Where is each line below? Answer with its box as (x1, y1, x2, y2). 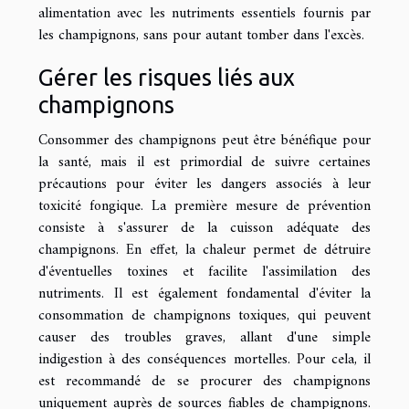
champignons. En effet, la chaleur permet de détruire (38, 236, 371, 263)
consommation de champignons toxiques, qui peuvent (38, 302, 371, 329)
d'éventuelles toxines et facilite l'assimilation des (38, 258, 371, 285)
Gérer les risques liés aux (38, 63, 295, 90)
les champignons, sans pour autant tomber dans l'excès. (38, 22, 364, 48)
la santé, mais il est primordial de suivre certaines (38, 149, 371, 175)
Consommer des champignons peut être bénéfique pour (38, 127, 371, 153)
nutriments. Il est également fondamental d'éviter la (38, 280, 371, 307)
